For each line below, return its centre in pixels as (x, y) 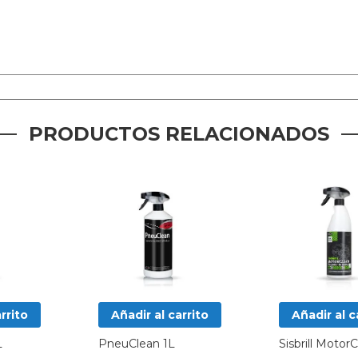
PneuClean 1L (137, 344)
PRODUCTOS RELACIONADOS (179, 134)
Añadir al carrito (160, 315)
